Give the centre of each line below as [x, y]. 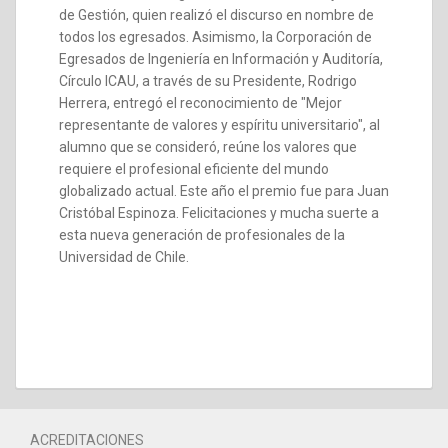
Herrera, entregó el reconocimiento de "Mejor [200, 103]
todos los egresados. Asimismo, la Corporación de [215, 37]
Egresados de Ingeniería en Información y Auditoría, [221, 59]
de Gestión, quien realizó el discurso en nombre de [216, 15]
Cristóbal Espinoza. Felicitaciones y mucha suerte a [219, 213]
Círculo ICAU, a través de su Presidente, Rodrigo [208, 81]
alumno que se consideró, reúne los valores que [208, 147]
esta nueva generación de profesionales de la [202, 235]
